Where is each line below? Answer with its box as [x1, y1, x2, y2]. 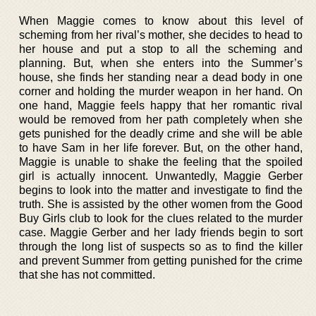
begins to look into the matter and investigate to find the [19, 183, 303, 196]
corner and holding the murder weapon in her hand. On [19, 85, 303, 97]
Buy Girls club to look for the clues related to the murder [19, 212, 303, 224]
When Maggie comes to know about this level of [19, 14, 303, 27]
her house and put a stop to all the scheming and [19, 42, 303, 55]
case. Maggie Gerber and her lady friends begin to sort [19, 226, 303, 238]
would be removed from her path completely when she [19, 113, 303, 126]
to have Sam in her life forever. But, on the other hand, [19, 141, 303, 154]
